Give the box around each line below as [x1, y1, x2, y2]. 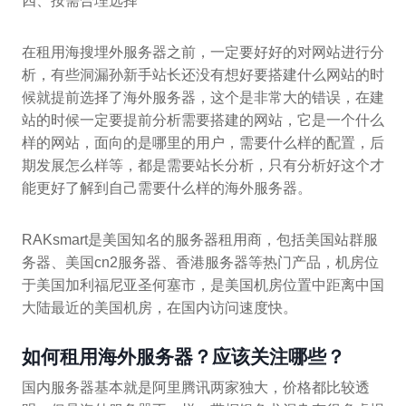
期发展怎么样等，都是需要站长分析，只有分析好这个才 [22, 158, 384, 174]
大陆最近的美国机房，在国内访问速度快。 [22, 300, 297, 316]
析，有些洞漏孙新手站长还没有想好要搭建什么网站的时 [22, 67, 384, 83]
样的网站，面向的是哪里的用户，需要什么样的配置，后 [22, 135, 384, 151]
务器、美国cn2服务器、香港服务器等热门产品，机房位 [22, 255, 379, 271]
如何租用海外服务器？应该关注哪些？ [22, 346, 345, 368]
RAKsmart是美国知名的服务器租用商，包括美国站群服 [22, 232, 378, 248]
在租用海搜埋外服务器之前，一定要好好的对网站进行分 [22, 44, 384, 61]
